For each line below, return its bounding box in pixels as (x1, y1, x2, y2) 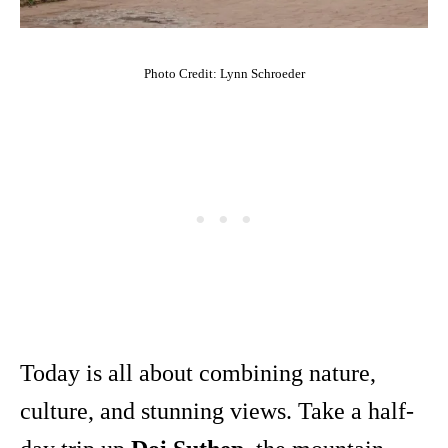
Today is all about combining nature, (20, 360, 376, 387)
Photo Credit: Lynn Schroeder (143, 66, 305, 82)
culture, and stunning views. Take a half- (20, 398, 414, 425)
